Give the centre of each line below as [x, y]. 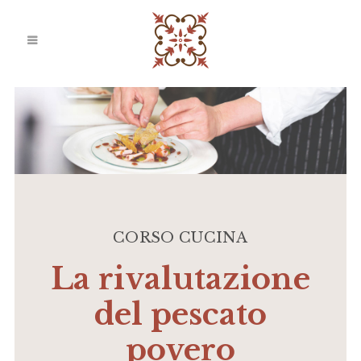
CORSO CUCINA [180, 237]
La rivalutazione [180, 278]
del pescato [180, 314]
